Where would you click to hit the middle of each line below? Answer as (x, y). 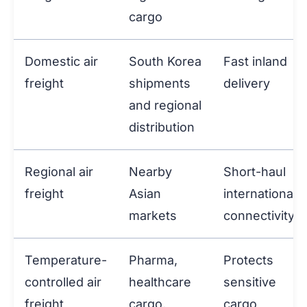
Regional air (59, 172)
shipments (160, 84)
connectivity (259, 216)
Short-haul (255, 172)
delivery (247, 84)
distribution (162, 127)
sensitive (250, 282)
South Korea (165, 62)
